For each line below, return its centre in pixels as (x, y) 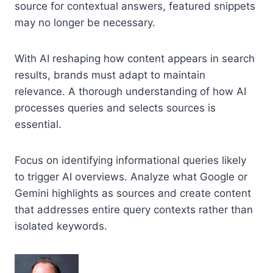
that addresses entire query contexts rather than (134, 209)
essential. (38, 124)
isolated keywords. (61, 226)
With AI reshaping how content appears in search (135, 58)
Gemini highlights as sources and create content (133, 193)
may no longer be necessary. (85, 22)
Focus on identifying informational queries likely (130, 160)
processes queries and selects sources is (115, 108)
